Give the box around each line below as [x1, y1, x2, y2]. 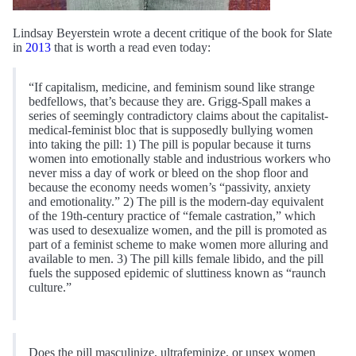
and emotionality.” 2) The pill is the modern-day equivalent [29, 194, 323, 208]
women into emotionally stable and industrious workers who [29, 151, 331, 165]
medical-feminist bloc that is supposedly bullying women [29, 122, 313, 137]
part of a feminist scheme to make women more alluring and [29, 237, 328, 251]
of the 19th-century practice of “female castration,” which [29, 208, 315, 222]
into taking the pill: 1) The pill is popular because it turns [29, 137, 311, 151]
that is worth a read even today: [51, 40, 211, 54]
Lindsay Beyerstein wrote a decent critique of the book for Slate [13, 25, 332, 40]
